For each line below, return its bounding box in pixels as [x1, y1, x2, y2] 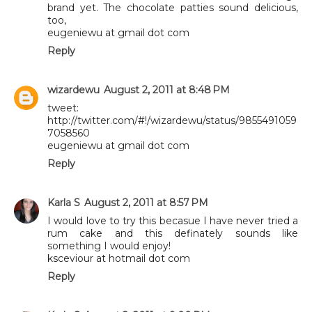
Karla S [47, 196, 80, 209]
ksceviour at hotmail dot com [47, 251, 190, 265]
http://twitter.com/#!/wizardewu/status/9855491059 [47, 114, 297, 127]
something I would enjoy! [47, 239, 171, 252]
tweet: [47, 101, 79, 114]
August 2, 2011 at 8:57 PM [84, 196, 208, 209]
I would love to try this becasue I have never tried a [47, 214, 298, 227]
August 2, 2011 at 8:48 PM [104, 83, 230, 96]
